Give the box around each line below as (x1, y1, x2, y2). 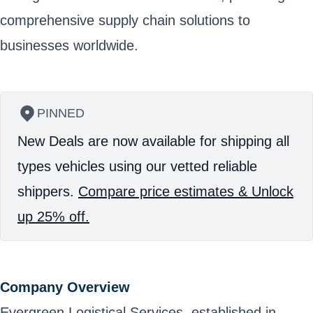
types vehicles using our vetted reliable (17, 158, 257, 174)
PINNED (37, 105, 85, 120)
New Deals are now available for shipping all (17, 133, 289, 149)
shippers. (17, 183, 78, 199)
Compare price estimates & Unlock (78, 183, 293, 199)
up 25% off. (17, 208, 89, 224)
